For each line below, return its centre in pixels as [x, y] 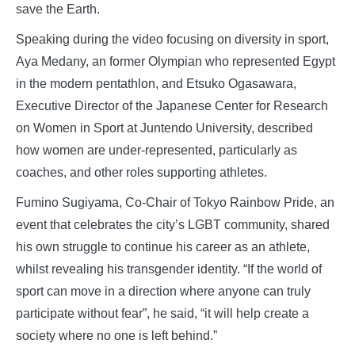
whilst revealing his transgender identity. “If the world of [169, 269]
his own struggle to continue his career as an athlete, [163, 247]
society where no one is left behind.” [116, 336]
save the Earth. [58, 10]
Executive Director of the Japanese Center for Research [172, 106]
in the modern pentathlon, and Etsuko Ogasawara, [156, 84]
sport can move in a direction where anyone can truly [163, 292]
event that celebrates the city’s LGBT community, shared [173, 225]
